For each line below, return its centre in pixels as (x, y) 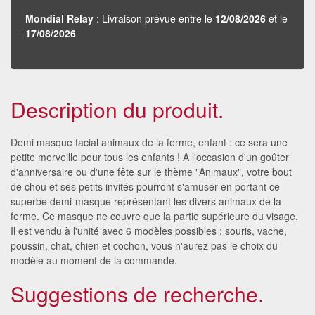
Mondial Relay (59, 18)
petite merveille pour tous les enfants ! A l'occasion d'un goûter (150, 156)
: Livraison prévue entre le (154, 18)
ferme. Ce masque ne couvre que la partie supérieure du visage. (154, 216)
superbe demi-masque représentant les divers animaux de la (146, 201)
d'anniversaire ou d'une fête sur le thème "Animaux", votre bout (151, 171)
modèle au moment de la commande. (94, 260)
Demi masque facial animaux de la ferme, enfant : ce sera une (149, 142)
